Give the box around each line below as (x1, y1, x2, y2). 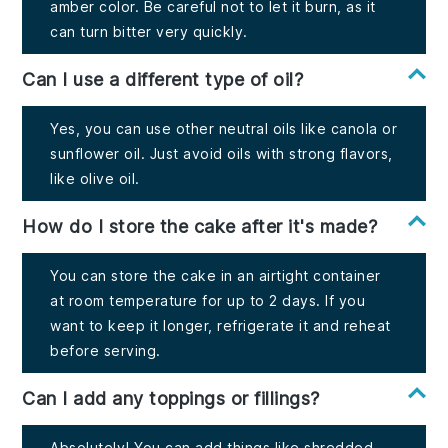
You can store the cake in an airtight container (50, 267, 381, 285)
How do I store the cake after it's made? (22, 216, 378, 238)
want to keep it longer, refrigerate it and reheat (50, 317, 391, 335)
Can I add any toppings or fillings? (22, 388, 320, 410)
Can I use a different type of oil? (22, 69, 304, 91)
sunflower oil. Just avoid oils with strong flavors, (50, 145, 393, 163)
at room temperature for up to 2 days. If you (50, 292, 366, 310)
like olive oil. (50, 170, 140, 188)
